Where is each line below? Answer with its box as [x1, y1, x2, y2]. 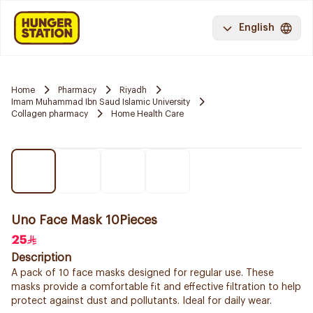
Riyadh [119, 85, 147, 94]
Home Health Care [111, 109, 184, 118]
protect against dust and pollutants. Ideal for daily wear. [11, 296, 272, 306]
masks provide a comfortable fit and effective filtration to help [11, 282, 301, 292]
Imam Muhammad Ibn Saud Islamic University [11, 97, 190, 106]
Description [11, 252, 71, 263]
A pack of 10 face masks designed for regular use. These [11, 268, 274, 278]
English [239, 23, 275, 33]
